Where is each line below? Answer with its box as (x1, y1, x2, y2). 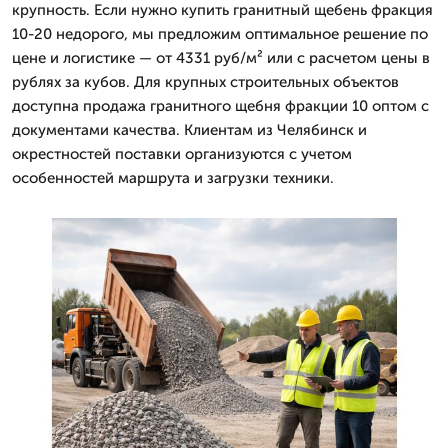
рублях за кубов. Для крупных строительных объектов (12, 73, 399, 91)
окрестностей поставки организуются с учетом (12, 145, 352, 163)
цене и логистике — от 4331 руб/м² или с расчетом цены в (12, 49, 430, 67)
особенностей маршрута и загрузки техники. (12, 169, 334, 187)
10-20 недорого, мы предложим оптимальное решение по (12, 25, 428, 43)
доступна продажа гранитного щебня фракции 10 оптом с (12, 97, 429, 115)
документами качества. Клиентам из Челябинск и (12, 121, 367, 139)
